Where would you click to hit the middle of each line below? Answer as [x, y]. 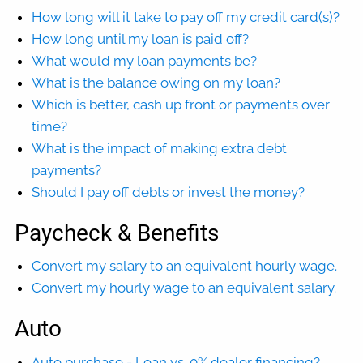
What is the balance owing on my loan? [156, 82]
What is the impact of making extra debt [160, 148]
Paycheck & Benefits [117, 233]
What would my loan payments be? [145, 60]
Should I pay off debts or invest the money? [169, 192]
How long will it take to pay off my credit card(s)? [186, 17]
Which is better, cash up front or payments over [181, 104]
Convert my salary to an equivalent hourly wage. [185, 266]
